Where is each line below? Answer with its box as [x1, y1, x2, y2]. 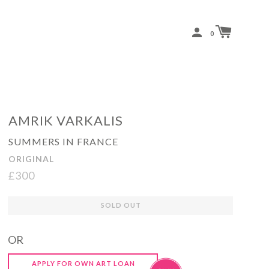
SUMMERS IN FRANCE [8, 135, 118, 147]
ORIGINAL [8, 153, 54, 164]
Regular [7, 196, 32, 206]
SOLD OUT [100, 201, 141, 210]
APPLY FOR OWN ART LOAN [31, 259, 135, 268]
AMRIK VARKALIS [8, 112, 123, 128]
